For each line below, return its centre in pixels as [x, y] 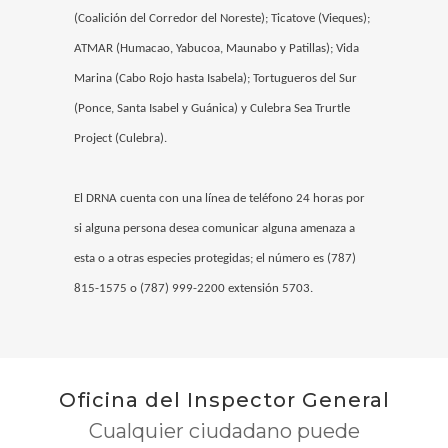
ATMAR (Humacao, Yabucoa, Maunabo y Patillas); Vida [216, 49]
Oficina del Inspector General [224, 400]
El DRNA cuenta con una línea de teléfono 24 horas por [219, 199]
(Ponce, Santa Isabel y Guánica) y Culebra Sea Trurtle [212, 109]
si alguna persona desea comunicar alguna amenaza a [214, 229]
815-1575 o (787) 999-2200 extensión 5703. [193, 289]
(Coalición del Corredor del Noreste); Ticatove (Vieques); [222, 19]
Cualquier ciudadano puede [224, 431]
